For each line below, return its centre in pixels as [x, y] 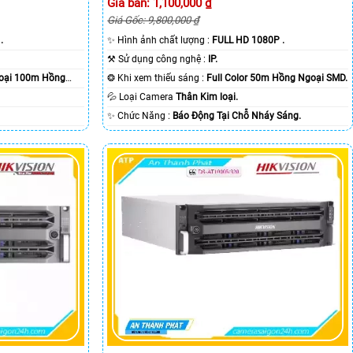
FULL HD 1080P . [249, 41]
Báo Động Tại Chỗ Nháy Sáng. [237, 116]
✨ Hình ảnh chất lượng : [165, 41]
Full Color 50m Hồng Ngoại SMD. [277, 78]
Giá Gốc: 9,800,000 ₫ [154, 20]
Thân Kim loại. [207, 97]
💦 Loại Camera [148, 97]
